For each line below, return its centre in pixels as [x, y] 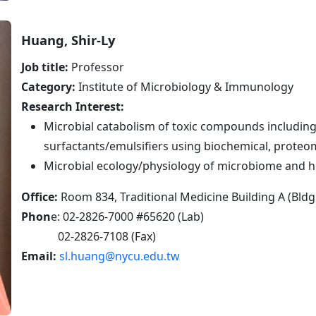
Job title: [45, 67]
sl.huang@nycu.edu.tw [120, 256]
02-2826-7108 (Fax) [89, 236]
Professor [96, 67]
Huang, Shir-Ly [68, 39]
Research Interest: [73, 106]
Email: [40, 256]
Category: [48, 86]
